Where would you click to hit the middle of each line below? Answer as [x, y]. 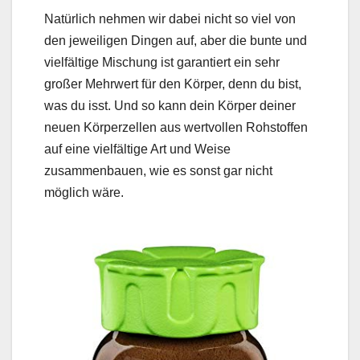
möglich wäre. [84, 192]
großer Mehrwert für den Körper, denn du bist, [173, 84]
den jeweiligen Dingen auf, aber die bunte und [176, 40]
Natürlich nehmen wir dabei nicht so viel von [170, 18]
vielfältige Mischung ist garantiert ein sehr [162, 62]
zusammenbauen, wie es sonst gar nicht [158, 170]
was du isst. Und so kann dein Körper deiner [170, 105]
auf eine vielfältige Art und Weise [137, 149]
